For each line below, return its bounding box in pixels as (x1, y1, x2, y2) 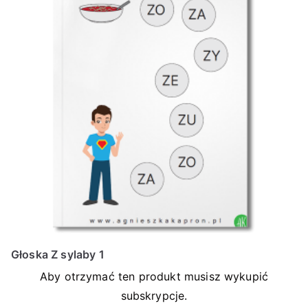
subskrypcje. (120, 289, 188, 302)
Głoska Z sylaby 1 (11, 247, 104, 261)
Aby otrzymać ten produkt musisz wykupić (39, 269, 269, 283)
